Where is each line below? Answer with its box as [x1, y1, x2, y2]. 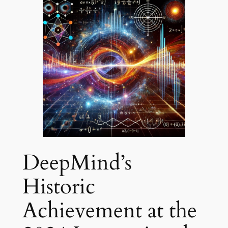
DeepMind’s [22, 148, 132, 177]
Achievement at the [22, 196, 197, 225]
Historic [22, 172, 95, 201]
